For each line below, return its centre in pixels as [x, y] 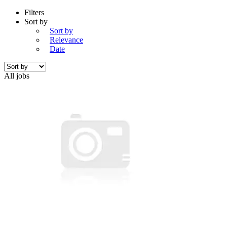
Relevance [66, 40]
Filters [34, 12]
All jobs [17, 75]
